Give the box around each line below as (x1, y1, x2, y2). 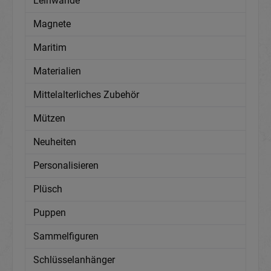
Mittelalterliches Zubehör (33, 89, 139, 101)
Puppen (33, 207, 66, 219)
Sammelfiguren (33, 230, 99, 243)
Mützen (33, 113, 65, 125)
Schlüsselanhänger (33, 254, 115, 266)
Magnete (33, 18, 71, 30)
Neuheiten (33, 136, 76, 148)
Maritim (33, 42, 67, 54)
